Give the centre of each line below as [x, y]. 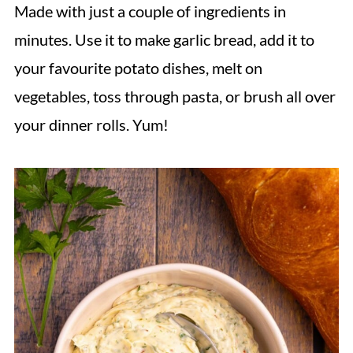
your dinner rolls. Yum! [91, 124]
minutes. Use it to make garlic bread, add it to [164, 39]
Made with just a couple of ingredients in [150, 11]
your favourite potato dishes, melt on [138, 68]
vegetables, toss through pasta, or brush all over [175, 96]
